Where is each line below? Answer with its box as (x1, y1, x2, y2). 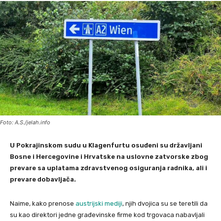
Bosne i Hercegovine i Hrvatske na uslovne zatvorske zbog (10, 152, 208, 160)
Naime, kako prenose (10, 199, 75, 207)
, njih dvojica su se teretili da (122, 199, 208, 207)
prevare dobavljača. (10, 175, 76, 183)
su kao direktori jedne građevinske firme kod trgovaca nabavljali (10, 211, 205, 219)
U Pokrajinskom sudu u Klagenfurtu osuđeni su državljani (10, 141, 202, 149)
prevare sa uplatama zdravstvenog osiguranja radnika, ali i (10, 164, 207, 172)
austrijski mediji (75, 199, 122, 207)
